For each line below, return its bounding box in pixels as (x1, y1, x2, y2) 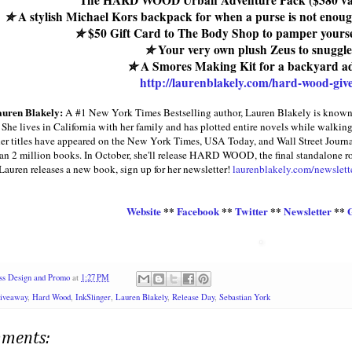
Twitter (234, 203, 268, 220)
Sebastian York (219, 291, 270, 302)
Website (126, 203, 161, 220)
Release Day (172, 291, 214, 302)
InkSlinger (75, 291, 111, 302)
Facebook (176, 203, 219, 220)
